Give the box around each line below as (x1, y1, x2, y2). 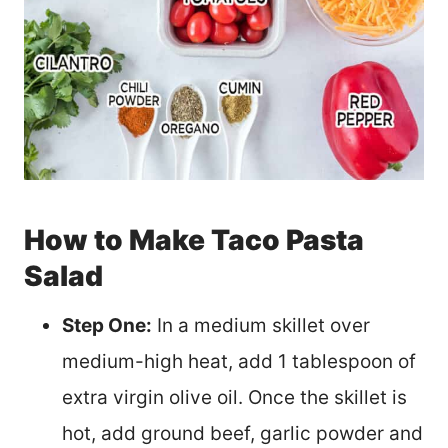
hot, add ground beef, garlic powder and (62, 421, 423, 445)
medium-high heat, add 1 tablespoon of (62, 349, 416, 373)
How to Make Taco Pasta (24, 222, 364, 257)
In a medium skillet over (152, 313, 370, 337)
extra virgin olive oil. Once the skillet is (62, 385, 407, 409)
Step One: (62, 313, 152, 337)
